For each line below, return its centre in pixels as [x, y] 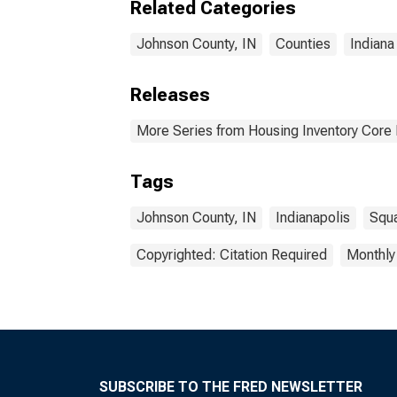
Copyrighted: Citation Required [232, 255]
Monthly [371, 255]
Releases [170, 95]
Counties [303, 44]
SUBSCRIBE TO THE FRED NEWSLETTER [231, 387]
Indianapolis [313, 218]
